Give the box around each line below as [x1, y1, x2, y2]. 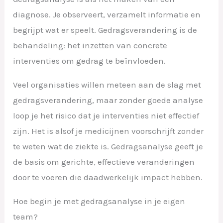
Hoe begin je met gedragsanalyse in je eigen [13, 196, 186, 207]
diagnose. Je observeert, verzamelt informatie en [13, 9, 201, 20]
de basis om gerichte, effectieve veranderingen [13, 157, 195, 167]
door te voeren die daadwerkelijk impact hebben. [13, 172, 203, 183]
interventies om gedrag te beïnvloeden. [13, 56, 166, 66]
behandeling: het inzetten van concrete [13, 40, 168, 51]
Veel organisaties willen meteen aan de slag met [13, 80, 202, 90]
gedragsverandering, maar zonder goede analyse [13, 95, 204, 106]
